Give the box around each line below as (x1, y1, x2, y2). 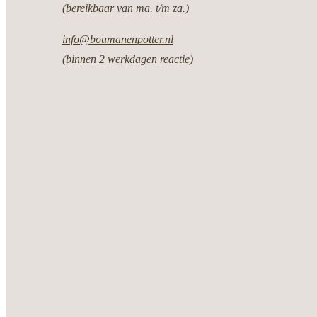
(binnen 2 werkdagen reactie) (62, 52, 193, 65)
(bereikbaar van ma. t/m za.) (62, 1, 189, 14)
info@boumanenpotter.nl (62, 33, 173, 45)
